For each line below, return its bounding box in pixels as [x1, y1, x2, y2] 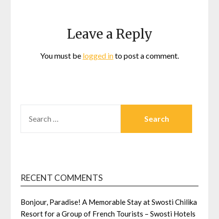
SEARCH [20, 106, 49, 115]
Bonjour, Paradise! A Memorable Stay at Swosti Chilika [21, 197, 197, 207]
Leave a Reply [66, 26, 153, 43]
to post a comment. [113, 51, 179, 61]
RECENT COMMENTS [21, 173, 103, 183]
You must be [40, 51, 83, 61]
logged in [83, 51, 113, 61]
